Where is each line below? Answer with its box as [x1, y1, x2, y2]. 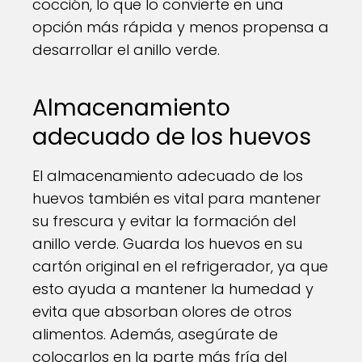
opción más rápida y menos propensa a [32, 17, 329, 37]
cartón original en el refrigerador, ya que [32, 256, 328, 276]
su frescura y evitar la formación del [32, 211, 296, 231]
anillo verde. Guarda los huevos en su [32, 234, 302, 254]
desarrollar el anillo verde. [32, 40, 220, 60]
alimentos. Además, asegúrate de [32, 324, 278, 344]
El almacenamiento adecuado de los [32, 166, 303, 186]
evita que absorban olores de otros [32, 301, 292, 322]
